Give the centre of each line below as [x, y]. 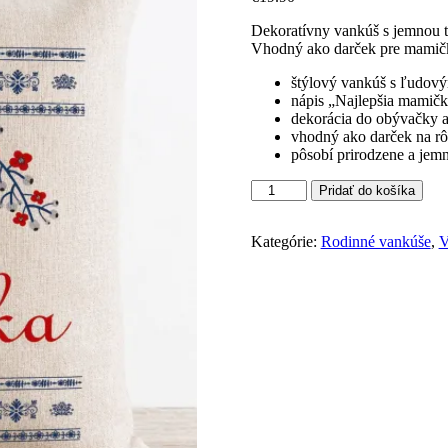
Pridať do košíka [366, 190]
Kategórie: [285, 241]
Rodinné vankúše [375, 241]
